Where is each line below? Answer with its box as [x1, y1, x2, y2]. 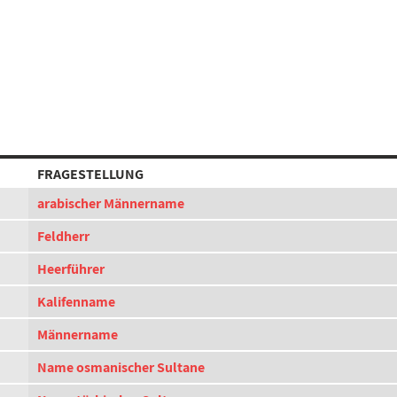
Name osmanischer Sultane [37, 358, 205, 377]
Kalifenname [37, 292, 115, 311]
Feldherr [37, 227, 90, 245]
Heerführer [37, 260, 105, 278]
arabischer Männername [37, 194, 184, 213]
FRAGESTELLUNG [37, 165, 144, 183]
